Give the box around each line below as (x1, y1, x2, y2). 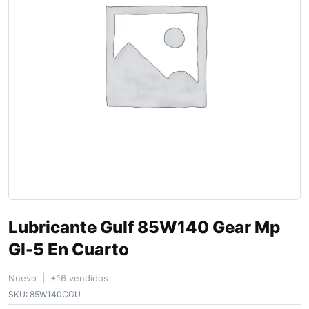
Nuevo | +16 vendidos (8, 272, 108, 284)
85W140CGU (28, 289, 81, 300)
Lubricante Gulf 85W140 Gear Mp (8, 217, 280, 238)
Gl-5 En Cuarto (8, 239, 129, 260)
